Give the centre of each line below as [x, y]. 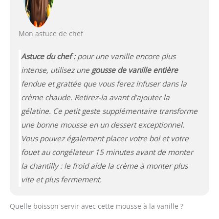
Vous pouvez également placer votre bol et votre [105, 138]
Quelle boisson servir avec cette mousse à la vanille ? [97, 206]
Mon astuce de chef [51, 33]
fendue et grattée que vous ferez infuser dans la [104, 84]
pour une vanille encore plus [125, 56]
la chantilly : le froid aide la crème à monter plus [104, 166]
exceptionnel [160, 125]
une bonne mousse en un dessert [79, 125]
